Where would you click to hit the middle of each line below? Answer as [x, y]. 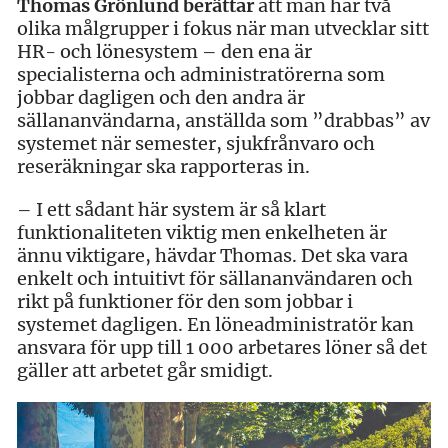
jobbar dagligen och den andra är [161, 97]
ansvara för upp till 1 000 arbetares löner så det [222, 347]
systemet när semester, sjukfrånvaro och [196, 143]
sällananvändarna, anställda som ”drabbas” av [223, 120]
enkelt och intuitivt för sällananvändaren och [215, 278]
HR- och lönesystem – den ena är [164, 51]
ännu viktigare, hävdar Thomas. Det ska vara [212, 255]
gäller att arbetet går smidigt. [145, 370]
